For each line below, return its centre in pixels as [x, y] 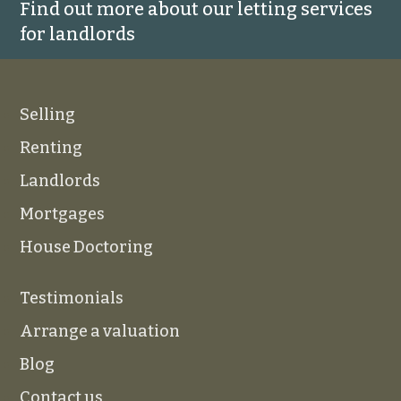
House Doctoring [87, 247]
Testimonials [72, 298]
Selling [48, 115]
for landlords [78, 34]
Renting [51, 148]
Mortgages [63, 214]
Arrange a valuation [100, 331]
